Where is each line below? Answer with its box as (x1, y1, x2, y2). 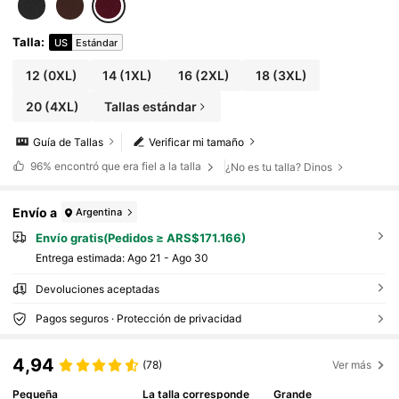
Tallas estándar (104, 98, 198, 114)
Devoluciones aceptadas (35, 281, 159, 296)
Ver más (332, 358, 372, 372)
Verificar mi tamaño (149, 134, 245, 149)
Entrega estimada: (35, 250, 127, 265)
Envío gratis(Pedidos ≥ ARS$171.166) (35, 231, 246, 246)
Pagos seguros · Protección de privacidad (35, 311, 241, 325)
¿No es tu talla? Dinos (225, 159, 333, 174)
